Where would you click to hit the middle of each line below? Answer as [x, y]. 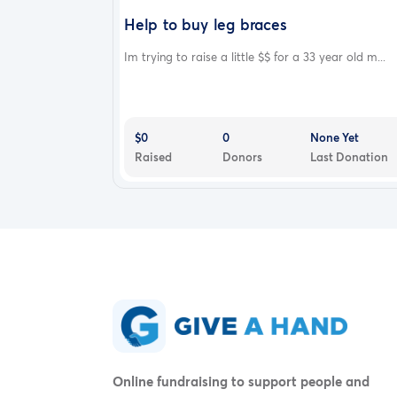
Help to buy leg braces [206, 24]
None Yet [334, 137]
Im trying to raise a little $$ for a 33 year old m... [255, 56]
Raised [153, 156]
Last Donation [349, 156]
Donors [242, 156]
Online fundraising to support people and [241, 381]
